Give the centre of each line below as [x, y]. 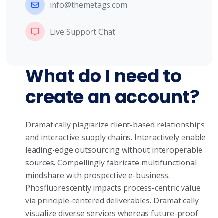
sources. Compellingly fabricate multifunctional [111, 163]
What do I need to [103, 76]
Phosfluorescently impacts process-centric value [113, 188]
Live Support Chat [82, 32]
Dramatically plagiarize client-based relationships [115, 125]
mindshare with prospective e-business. [98, 175]
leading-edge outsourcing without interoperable [114, 150]
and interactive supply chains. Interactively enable [116, 137]
